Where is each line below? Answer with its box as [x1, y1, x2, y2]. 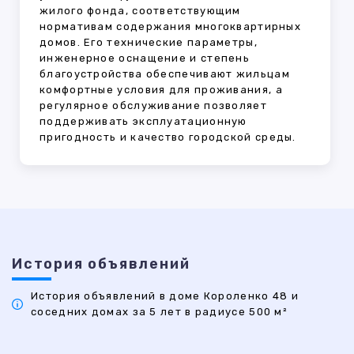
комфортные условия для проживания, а [40, 84, 283, 96]
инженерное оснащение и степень [40, 52, 250, 65]
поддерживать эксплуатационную [40, 115, 247, 128]
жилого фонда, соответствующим [40, 5, 241, 17]
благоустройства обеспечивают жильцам [40, 68, 290, 81]
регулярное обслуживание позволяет [40, 100, 267, 112]
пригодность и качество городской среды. [40, 131, 296, 144]
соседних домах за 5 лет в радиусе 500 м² [31, 306, 288, 318]
